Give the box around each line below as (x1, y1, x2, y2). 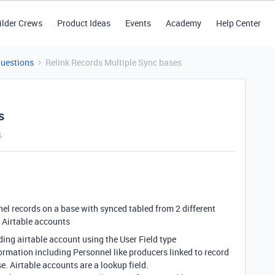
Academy (165, 17, 201, 29)
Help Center (215, 17, 261, 29)
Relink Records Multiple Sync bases (45, 56, 182, 68)
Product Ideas (56, 17, 110, 29)
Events (125, 17, 151, 29)
